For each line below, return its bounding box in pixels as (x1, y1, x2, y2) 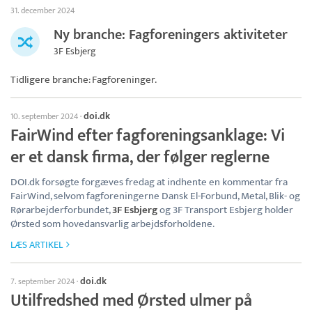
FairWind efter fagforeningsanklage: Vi (10, 121, 285, 150)
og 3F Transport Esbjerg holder (157, 201, 293, 219)
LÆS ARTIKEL (10, 236, 63, 253)
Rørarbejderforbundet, (10, 201, 112, 219)
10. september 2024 (10, 109, 78, 123)
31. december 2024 (10, 3, 75, 17)
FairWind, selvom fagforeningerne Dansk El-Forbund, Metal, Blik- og (10, 187, 300, 205)
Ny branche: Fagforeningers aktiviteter (54, 22, 288, 47)
